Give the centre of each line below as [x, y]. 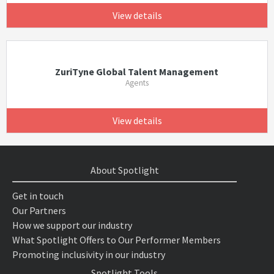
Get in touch [38, 196]
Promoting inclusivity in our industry [89, 254]
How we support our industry [72, 225]
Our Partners [39, 210]
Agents [137, 83]
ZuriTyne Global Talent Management [137, 72]
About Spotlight [124, 170]
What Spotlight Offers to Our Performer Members [117, 240]
